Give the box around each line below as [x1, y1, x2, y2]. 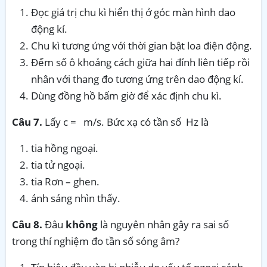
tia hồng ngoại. [31, 141, 98, 155]
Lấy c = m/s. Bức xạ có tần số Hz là [42, 114, 209, 129]
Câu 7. [12, 114, 42, 129]
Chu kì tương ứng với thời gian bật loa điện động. [31, 38, 252, 52]
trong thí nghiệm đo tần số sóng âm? [12, 234, 179, 248]
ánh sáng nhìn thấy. [31, 191, 120, 205]
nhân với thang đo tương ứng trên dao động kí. [31, 72, 244, 86]
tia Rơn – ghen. [31, 174, 100, 188]
